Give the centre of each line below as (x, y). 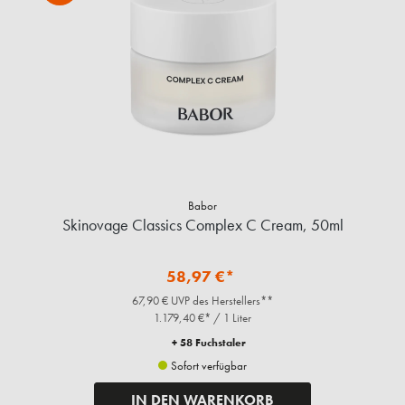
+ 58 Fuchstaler (209, 343)
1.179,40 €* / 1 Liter (202, 318)
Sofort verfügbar (207, 366)
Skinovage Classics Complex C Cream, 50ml (202, 225)
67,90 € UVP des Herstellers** (202, 301)
